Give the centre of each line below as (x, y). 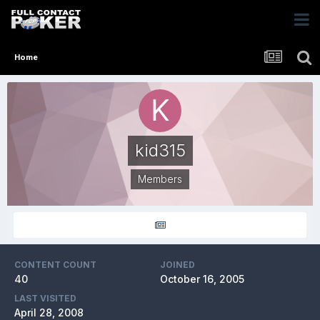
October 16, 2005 (202, 279)
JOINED (177, 265)
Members (160, 179)
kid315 (160, 150)
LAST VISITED (45, 298)
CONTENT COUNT (55, 265)
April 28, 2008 (49, 312)
